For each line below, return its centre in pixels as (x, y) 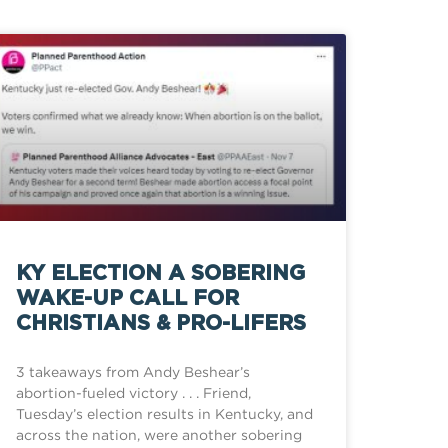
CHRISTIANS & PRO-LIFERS (161, 324)
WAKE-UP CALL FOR (127, 299)
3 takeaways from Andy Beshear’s (133, 372)
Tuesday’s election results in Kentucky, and (164, 414)
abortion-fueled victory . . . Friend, (133, 393)
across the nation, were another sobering (159, 435)
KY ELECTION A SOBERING (160, 274)
